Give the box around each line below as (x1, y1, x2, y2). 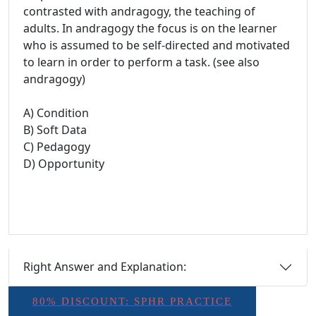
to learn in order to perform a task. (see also (23, 54, 260, 70)
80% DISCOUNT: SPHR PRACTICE (32, 295, 232, 307)
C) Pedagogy (23, 138, 90, 154)
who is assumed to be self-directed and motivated (23, 37, 290, 53)
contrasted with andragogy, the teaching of (23, 3, 255, 19)
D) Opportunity (23, 155, 104, 171)
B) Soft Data (23, 121, 87, 138)
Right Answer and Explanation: (23, 259, 186, 275)
